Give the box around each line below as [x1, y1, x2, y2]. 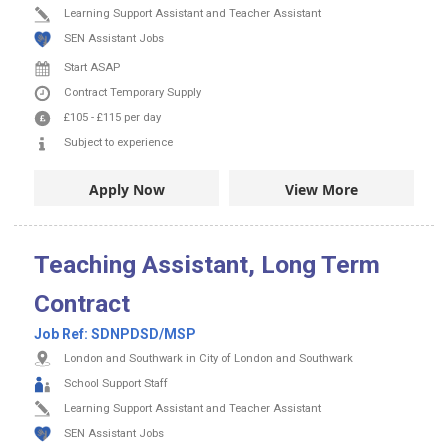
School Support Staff [64, 376, 168, 390]
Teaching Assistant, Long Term [34, 249, 380, 279]
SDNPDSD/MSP [91, 325, 196, 342]
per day [124, 111, 161, 125]
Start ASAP [64, 61, 120, 75]
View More [285, 179, 358, 199]
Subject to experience [64, 136, 173, 150]
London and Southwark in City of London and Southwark [64, 351, 353, 365]
